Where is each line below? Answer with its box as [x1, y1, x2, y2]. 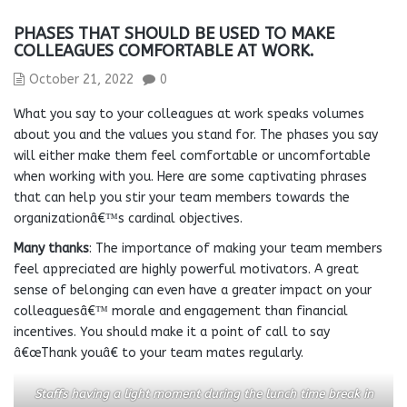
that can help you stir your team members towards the [14, 190, 350, 205]
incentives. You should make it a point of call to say [14, 324, 330, 340]
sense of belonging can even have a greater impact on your [14, 283, 372, 298]
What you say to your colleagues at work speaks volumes [14, 106, 364, 122]
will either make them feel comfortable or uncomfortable [14, 148, 371, 164]
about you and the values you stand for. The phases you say [14, 127, 378, 143]
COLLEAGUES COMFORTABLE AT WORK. [14, 41, 314, 61]
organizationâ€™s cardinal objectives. [14, 211, 243, 226]
